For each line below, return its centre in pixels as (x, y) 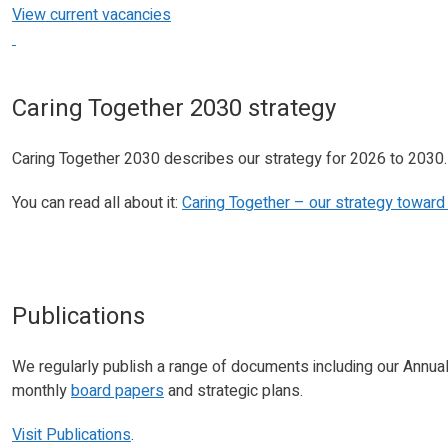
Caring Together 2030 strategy (177, 108)
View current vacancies (91, 14)
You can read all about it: (97, 202)
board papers (117, 390)
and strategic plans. (235, 390)
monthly (41, 390)
